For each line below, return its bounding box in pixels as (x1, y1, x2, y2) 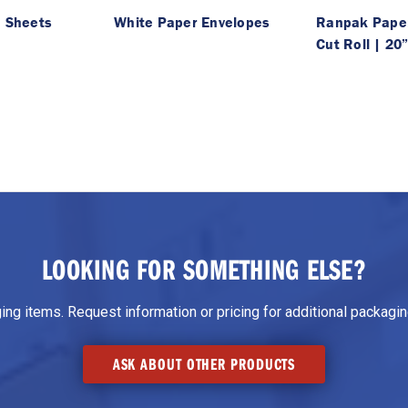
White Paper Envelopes (114, 13, 270, 32)
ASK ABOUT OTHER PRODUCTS (112, 353, 296, 375)
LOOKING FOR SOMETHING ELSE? (42, 250, 366, 288)
